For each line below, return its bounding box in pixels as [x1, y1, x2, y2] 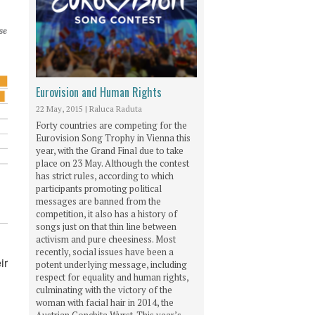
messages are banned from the [36, 194, 161, 207]
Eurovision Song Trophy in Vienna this [36, 131, 191, 144]
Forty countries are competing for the [36, 118, 187, 131]
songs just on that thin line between [36, 219, 176, 233]
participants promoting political [36, 181, 162, 195]
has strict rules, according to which [36, 169, 174, 182]
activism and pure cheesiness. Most [36, 232, 176, 245]
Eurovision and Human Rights [36, 83, 162, 101]
